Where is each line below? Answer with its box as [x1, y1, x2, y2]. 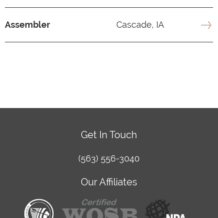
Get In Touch [81, 128, 137, 141]
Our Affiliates [81, 176, 137, 188]
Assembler [5, 19, 50, 30]
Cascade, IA [114, 19, 164, 30]
